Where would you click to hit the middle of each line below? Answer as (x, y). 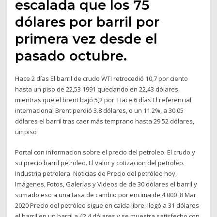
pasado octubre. (71, 55)
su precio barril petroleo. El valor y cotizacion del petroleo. (100, 163)
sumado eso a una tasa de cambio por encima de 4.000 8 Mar (106, 195)
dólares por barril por (87, 22)
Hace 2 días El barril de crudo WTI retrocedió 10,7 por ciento (102, 78)
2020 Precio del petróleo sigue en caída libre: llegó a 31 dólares (107, 206)
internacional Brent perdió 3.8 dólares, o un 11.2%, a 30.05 (100, 110)
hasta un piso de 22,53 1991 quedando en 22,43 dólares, (98, 89)
